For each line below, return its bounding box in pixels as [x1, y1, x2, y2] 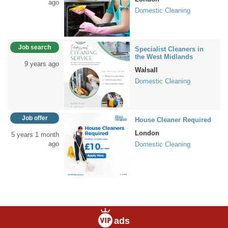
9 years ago [24, 60, 59, 68]
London [135, 129, 159, 137]
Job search [18, 44, 51, 51]
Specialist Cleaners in [135, 45, 204, 53]
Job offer [21, 115, 48, 122]
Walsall [135, 66, 158, 74]
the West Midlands [135, 53, 193, 61]
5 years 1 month [11, 131, 59, 138]
